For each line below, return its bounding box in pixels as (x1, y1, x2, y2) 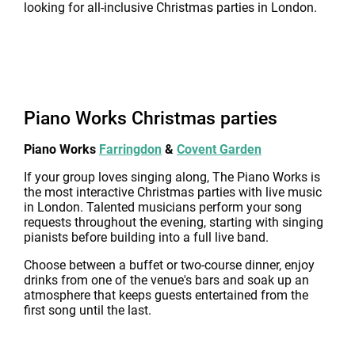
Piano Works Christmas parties (24, 107, 277, 129)
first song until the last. (24, 303, 151, 318)
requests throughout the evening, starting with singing (24, 215, 323, 230)
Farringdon (99, 142, 162, 157)
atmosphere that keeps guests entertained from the (24, 288, 308, 303)
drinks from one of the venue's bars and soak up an (24, 273, 309, 288)
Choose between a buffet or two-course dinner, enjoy (24, 258, 315, 273)
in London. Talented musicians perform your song (24, 200, 302, 215)
